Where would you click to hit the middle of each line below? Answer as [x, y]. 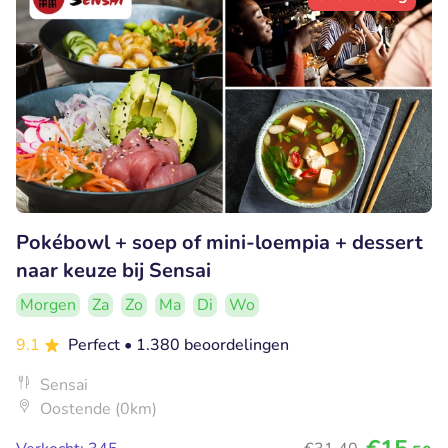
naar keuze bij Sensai [113, 270]
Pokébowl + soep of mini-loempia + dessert [219, 242]
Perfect [96, 344]
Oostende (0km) [98, 408]
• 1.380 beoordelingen [206, 344]
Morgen [48, 304]
